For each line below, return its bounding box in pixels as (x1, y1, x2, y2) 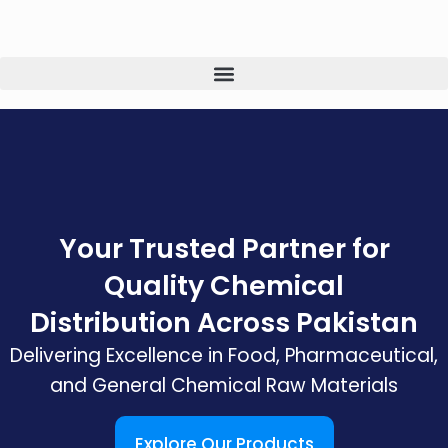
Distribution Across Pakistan (30, 303, 418, 341)
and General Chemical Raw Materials (50, 371, 398, 399)
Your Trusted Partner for (58, 229, 390, 267)
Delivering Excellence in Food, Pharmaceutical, (10, 341, 438, 369)
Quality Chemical (104, 266, 344, 304)
